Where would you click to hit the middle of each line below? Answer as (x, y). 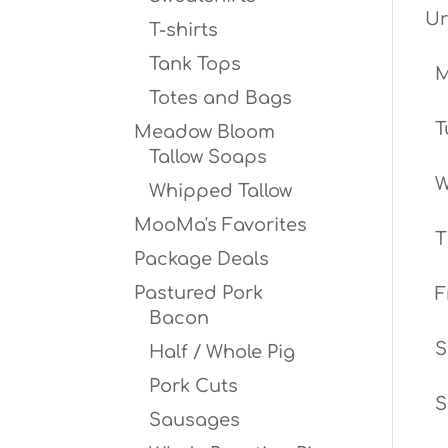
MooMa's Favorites (221, 225)
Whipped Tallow (221, 191)
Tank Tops (195, 64)
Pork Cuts (194, 386)
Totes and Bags (221, 98)
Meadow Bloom (205, 132)
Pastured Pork (199, 293)
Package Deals (202, 259)
